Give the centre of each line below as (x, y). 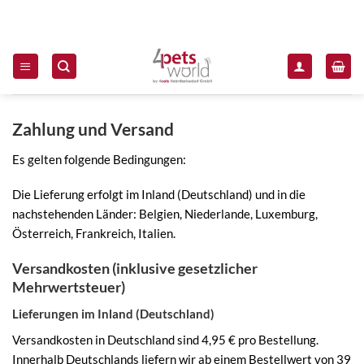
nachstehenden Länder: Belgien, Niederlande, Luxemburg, (165, 214)
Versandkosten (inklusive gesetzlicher (135, 269)
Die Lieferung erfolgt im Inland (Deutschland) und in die (159, 195)
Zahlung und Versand (93, 129)
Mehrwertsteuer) (69, 287)
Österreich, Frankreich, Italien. (94, 234)
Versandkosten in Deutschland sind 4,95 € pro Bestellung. (165, 339)
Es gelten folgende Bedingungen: (99, 159)
